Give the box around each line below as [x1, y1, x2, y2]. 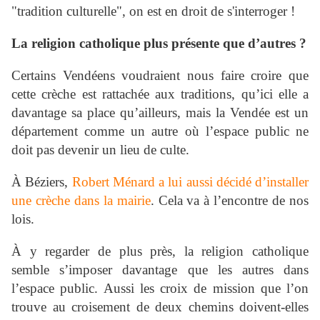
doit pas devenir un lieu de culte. [11, 142, 189, 158]
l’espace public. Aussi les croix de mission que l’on [11, 281, 309, 296]
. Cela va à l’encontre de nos [150, 193, 309, 209]
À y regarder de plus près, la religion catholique [11, 244, 309, 259]
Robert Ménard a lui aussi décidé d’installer [71, 174, 309, 190]
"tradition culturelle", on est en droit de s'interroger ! [11, 4, 295, 19]
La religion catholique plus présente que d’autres [11, 36, 296, 51]
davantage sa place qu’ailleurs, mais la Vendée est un [11, 105, 309, 121]
